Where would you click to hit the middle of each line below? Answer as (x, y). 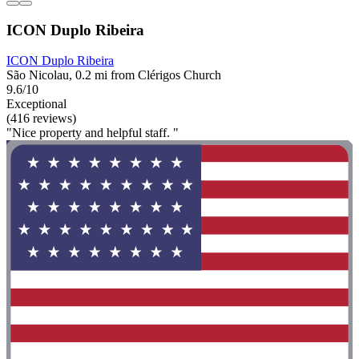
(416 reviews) (41, 119)
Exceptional (36, 104)
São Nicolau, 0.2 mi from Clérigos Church (114, 75)
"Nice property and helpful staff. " (93, 133)
